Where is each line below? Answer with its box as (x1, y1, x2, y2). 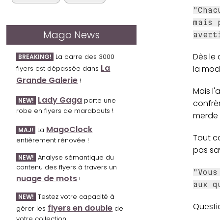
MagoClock (46, 124, 93, 136)
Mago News (43, 28, 100, 42)
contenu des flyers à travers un (16, 163, 117, 172)
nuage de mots (16, 173, 78, 185)
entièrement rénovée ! (16, 136, 89, 145)
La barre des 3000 (54, 52, 115, 62)
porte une (82, 96, 116, 106)
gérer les (16, 204, 48, 214)
